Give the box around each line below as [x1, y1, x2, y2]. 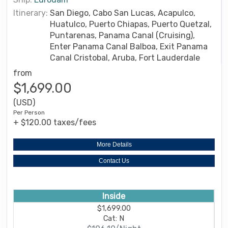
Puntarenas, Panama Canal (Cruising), [50, 30, 195, 40]
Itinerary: [13, 8, 48, 18]
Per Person [13, 108, 45, 116]
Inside [102, 191, 125, 201]
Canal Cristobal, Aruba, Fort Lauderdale [50, 52, 200, 63]
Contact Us [99, 157, 129, 164]
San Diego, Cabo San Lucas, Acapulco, [50, 8, 195, 18]
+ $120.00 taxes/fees [13, 117, 96, 127]
